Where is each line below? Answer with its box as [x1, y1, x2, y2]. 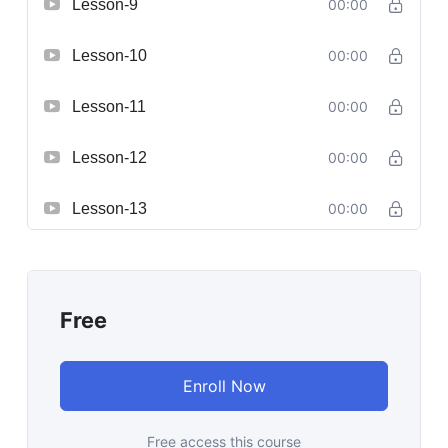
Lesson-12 [72, 148, 147, 166]
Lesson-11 [72, 97, 146, 115]
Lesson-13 [72, 199, 147, 217]
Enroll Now [182, 375, 266, 396]
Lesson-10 [72, 46, 147, 64]
